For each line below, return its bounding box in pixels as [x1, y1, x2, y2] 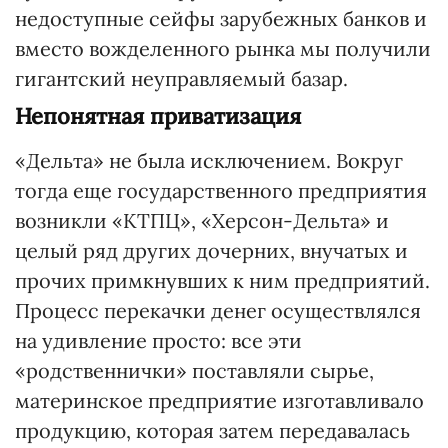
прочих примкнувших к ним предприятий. [15, 268, 430, 293]
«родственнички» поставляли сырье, [15, 358, 374, 383]
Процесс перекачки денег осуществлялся [15, 298, 421, 323]
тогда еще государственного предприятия [15, 178, 427, 203]
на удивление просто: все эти [15, 328, 302, 353]
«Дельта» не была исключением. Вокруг [15, 148, 403, 173]
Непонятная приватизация [15, 102, 301, 130]
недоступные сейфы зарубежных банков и [15, 6, 427, 31]
